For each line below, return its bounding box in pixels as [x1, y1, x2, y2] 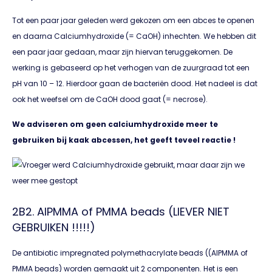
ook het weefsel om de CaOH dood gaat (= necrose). [12, 94, 208, 105]
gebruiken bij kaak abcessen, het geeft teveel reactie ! [12, 134, 236, 145]
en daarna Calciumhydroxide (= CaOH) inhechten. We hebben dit [12, 31, 256, 42]
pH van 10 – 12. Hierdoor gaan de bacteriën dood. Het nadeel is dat [12, 78, 257, 89]
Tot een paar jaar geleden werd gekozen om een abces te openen [12, 15, 254, 26]
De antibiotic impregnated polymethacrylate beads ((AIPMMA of [12, 247, 248, 258]
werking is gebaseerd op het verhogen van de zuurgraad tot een [12, 63, 250, 73]
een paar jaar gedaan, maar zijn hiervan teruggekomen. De [12, 47, 233, 58]
